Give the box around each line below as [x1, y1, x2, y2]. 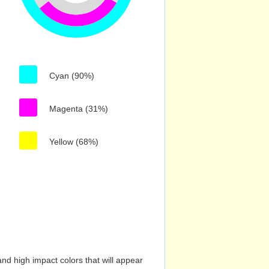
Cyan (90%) [49, 71, 94, 80]
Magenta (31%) [49, 104, 108, 113]
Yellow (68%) [49, 137, 98, 147]
